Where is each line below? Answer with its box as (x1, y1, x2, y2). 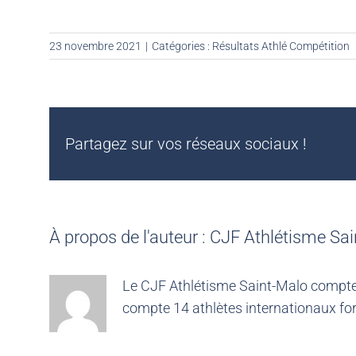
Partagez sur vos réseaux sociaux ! (65, 134, 307, 154)
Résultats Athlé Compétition (212, 40, 350, 53)
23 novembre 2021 (49, 40, 141, 53)
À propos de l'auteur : (49, 226, 210, 247)
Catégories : (152, 40, 212, 53)
